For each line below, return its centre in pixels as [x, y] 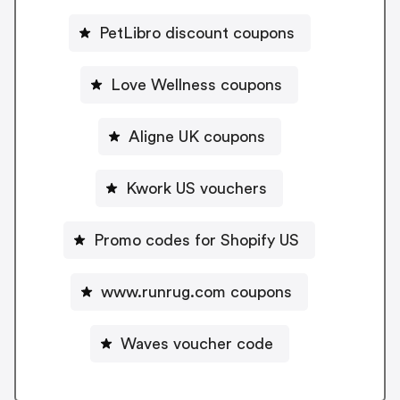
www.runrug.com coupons [196, 292]
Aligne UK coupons [196, 136]
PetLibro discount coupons [196, 33]
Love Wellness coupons [196, 84]
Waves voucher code [196, 343]
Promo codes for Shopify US [196, 240]
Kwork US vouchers [196, 188]
